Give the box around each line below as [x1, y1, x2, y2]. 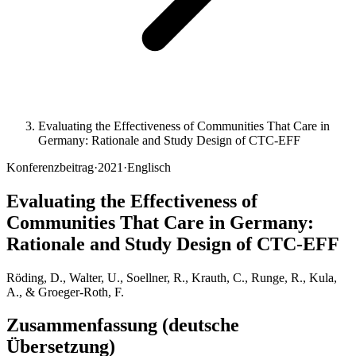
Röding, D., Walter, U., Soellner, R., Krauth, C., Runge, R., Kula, [6, 270, 337, 284]
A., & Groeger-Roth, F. [6, 284, 124, 299]
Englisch [127, 160, 171, 174]
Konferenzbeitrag [6, 160, 94, 174]
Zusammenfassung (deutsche [6, 315, 239, 336]
